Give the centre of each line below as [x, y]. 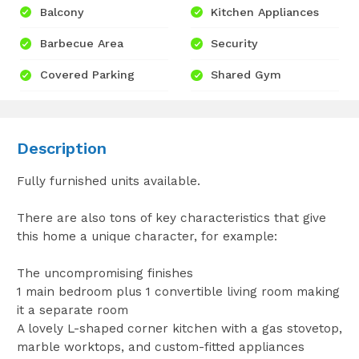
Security [235, 44]
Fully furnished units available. [108, 182]
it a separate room [72, 311]
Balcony [62, 12]
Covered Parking [87, 75]
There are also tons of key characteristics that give [171, 218]
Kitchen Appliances [265, 12]
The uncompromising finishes [105, 274]
